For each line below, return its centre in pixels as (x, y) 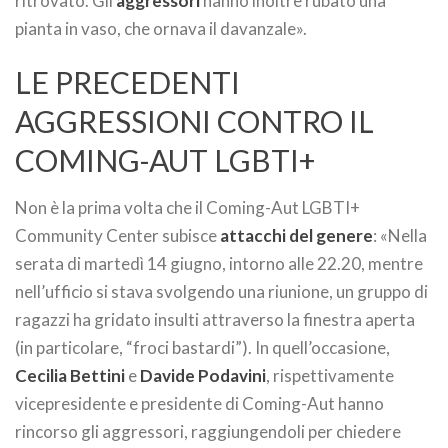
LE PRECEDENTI (127, 82)
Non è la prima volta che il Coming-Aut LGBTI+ (187, 207)
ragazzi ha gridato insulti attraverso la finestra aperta (215, 319)
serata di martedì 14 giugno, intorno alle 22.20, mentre (219, 263)
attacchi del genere (296, 235)
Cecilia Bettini (71, 375)
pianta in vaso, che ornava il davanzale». (161, 28)
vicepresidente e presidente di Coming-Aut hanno (199, 403)
